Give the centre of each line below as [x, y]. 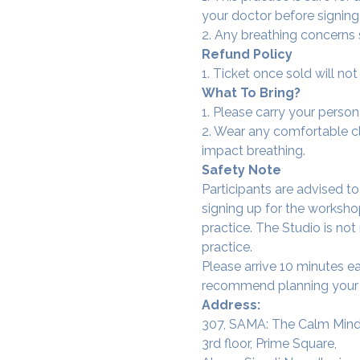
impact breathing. [253, 150]
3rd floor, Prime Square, [269, 343]
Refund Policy [247, 54]
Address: [231, 305]
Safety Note [241, 170]
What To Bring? [251, 92]
